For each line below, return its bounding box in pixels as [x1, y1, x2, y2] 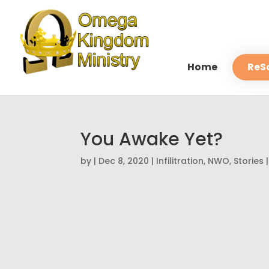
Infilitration [156, 155, 204, 167]
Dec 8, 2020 [98, 155, 150, 167]
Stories [234, 155, 264, 167]
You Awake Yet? [80, 127, 223, 152]
